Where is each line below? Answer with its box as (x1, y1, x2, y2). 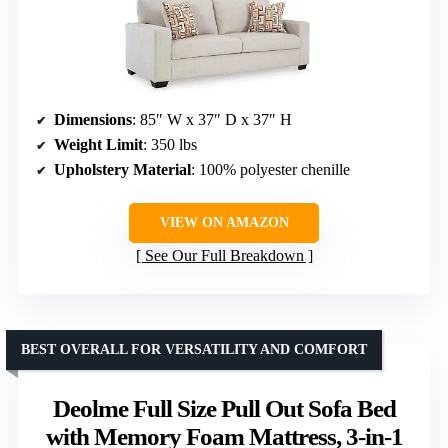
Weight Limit (54, 136, 143, 153)
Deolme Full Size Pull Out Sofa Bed (52, 395, 396, 422)
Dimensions (54, 111, 132, 128)
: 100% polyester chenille (191, 161, 350, 178)
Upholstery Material (54, 161, 191, 178)
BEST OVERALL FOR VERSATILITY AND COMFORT (21, 342, 367, 357)
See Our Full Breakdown (144, 247, 304, 264)
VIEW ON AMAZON (159, 215, 289, 230)
